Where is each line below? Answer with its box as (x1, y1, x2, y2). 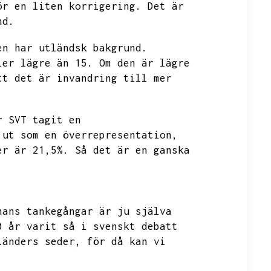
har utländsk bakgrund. (15, 42, 148, 54)
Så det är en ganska (75, 144, 190, 156)
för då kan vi (87, 235, 166, 247)
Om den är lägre (99, 57, 190, 69)
